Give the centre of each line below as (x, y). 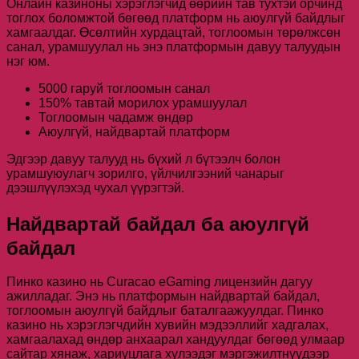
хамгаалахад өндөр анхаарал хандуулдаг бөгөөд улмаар (175, 340)
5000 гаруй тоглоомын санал (124, 88)
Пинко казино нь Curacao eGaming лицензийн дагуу (159, 282)
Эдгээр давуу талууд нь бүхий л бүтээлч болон (143, 159)
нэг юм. (28, 61)
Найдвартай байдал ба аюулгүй (158, 223)
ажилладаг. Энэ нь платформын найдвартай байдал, (163, 296)
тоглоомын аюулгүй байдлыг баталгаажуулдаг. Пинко (165, 311)
